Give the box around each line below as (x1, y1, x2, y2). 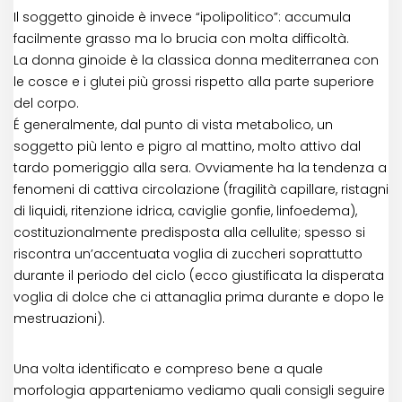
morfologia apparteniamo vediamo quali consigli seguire (13, 381, 385, 400)
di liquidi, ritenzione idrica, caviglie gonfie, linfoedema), (13, 202, 357, 221)
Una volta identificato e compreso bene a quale (13, 360, 323, 379)
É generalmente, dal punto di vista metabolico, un (13, 116, 333, 135)
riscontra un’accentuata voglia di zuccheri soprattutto (13, 245, 363, 264)
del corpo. (13, 94, 79, 113)
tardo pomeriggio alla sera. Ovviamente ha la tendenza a (13, 159, 387, 178)
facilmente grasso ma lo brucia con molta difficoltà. (13, 30, 349, 48)
